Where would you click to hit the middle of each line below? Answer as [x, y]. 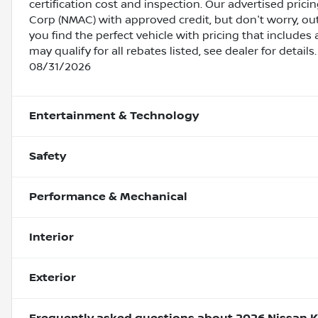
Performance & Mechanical [108, 197]
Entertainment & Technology [114, 116]
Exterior [53, 278]
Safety [48, 157]
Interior [51, 238]
